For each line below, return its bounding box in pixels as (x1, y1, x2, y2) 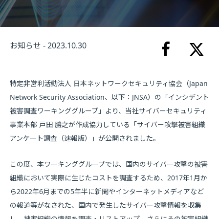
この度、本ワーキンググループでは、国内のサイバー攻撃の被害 (10, 159, 208, 169)
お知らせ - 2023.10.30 (10, 40, 87, 51)
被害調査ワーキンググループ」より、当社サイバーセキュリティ (10, 106, 207, 115)
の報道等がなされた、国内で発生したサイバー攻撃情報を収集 (10, 200, 201, 210)
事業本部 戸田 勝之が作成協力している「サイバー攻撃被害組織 (10, 120, 205, 129)
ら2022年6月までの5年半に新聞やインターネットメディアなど (10, 187, 204, 196)
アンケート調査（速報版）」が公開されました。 (10, 133, 160, 143)
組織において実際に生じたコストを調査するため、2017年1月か (10, 173, 207, 182)
